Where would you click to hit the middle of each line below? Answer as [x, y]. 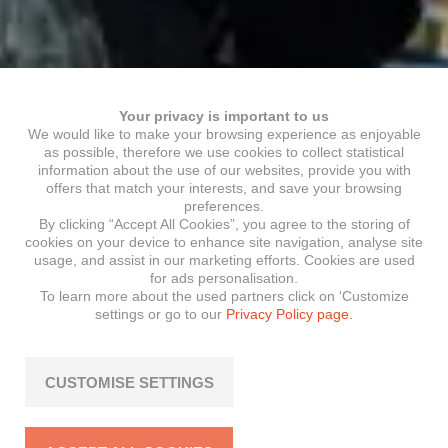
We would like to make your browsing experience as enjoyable [224, 133]
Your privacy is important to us [224, 115]
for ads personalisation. [224, 277]
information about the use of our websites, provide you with [224, 169]
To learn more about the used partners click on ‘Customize [224, 295]
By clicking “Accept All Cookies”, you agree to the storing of [224, 223]
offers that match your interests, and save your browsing [224, 187]
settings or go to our [160, 313]
